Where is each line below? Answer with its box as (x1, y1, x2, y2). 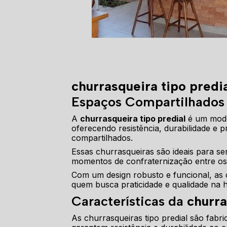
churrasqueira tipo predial (80, 113, 186, 124)
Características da (71, 193, 187, 210)
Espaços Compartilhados (71, 94, 225, 110)
